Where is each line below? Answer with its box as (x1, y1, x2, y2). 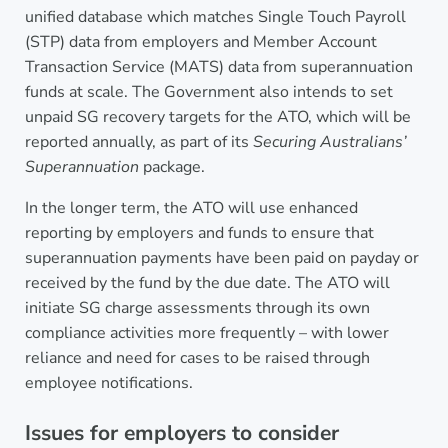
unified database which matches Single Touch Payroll (24, 5, 406, 28)
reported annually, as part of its (24, 130, 253, 153)
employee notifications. (24, 371, 193, 394)
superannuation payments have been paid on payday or (24, 246, 419, 269)
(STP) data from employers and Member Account (24, 30, 377, 53)
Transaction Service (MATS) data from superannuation (24, 55, 413, 78)
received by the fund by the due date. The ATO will (24, 271, 390, 294)
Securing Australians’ (252, 130, 407, 153)
